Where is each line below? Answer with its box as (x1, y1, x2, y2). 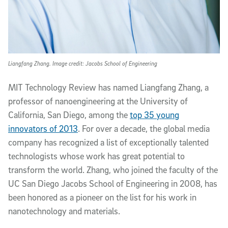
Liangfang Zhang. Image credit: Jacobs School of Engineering (8, 60, 157, 67)
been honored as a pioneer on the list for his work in (8, 192, 196, 203)
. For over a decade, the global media (78, 123, 210, 134)
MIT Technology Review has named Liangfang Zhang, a (8, 82, 209, 93)
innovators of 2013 (8, 123, 78, 134)
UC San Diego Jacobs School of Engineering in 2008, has (8, 178, 217, 189)
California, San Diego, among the (8, 109, 130, 120)
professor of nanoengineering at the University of (8, 96, 188, 106)
